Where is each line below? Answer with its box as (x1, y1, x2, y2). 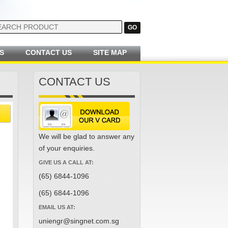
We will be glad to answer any (39, 132, 134, 141)
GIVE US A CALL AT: (39, 159, 94, 166)
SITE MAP (93, 48, 127, 56)
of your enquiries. (39, 144, 95, 153)
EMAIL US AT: (39, 204, 75, 211)
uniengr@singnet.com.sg (39, 217, 119, 225)
